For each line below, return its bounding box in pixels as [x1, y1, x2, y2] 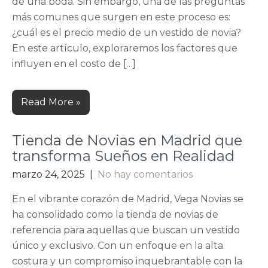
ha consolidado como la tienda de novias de [12, 209, 218, 220]
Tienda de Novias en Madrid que [12, 132, 242, 149]
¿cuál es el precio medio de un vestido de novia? [12, 27, 241, 38]
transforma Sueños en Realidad [12, 147, 234, 165]
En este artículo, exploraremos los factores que [12, 42, 237, 54]
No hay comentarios [98, 169, 193, 180]
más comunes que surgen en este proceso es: [12, 11, 230, 23]
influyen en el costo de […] [12, 58, 136, 69]
